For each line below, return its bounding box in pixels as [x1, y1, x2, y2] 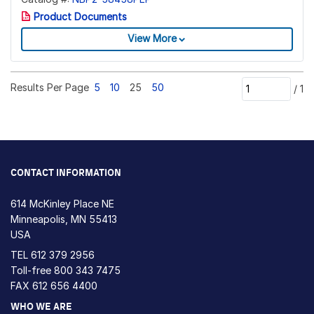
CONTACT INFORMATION [11, 168, 121, 179]
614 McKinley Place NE [11, 198, 114, 210]
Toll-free [11, 264, 54, 277]
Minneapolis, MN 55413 [11, 213, 117, 226]
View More [128, 32, 177, 45]
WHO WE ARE [11, 302, 72, 313]
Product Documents [31, 11, 127, 23]
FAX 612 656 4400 [11, 280, 97, 292]
